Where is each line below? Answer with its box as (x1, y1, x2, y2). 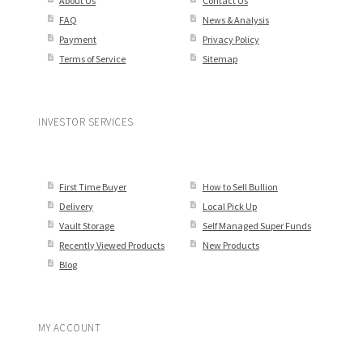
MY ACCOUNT (38, 321, 101, 335)
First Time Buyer (59, 180, 127, 193)
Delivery (59, 199, 94, 212)
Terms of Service (59, 53, 126, 66)
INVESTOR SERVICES (38, 115, 134, 130)
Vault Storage (59, 219, 115, 232)
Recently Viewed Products (59, 238, 165, 251)
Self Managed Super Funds (202, 219, 311, 232)
